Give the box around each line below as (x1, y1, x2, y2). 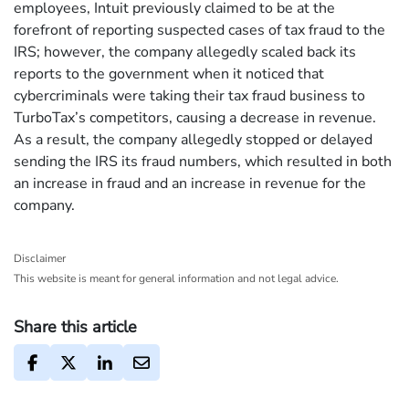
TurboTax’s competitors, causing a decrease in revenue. (14, 108, 376, 129)
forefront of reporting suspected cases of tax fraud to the (14, 20, 385, 41)
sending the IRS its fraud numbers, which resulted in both (14, 152, 392, 173)
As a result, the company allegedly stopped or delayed (14, 130, 372, 151)
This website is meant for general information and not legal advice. (14, 271, 339, 287)
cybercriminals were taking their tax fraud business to (14, 86, 365, 107)
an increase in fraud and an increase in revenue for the (14, 173, 366, 194)
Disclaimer (14, 251, 66, 267)
